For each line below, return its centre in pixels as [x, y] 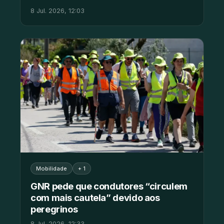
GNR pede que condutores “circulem [109, 186]
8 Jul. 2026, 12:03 [57, 10]
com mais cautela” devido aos [95, 198]
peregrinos [54, 209]
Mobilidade [51, 169]
